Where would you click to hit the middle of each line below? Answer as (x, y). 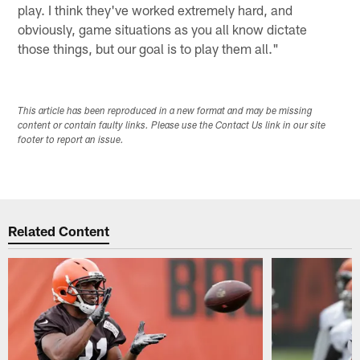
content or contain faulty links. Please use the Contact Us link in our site (172, 126)
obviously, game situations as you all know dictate (163, 29)
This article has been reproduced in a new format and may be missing (166, 111)
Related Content (59, 231)
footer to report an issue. (71, 140)
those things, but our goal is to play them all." (149, 48)
